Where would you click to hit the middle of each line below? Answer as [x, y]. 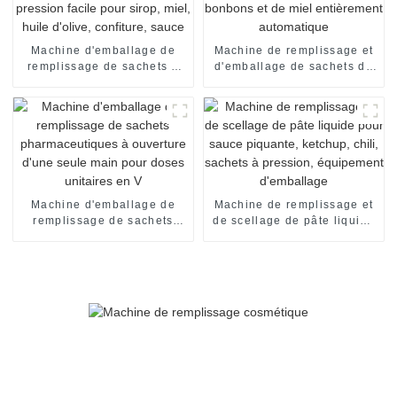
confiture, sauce [103, 114]
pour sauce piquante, [294, 236]
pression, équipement [294, 268]
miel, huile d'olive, [103, 98]
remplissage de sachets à [103, 66]
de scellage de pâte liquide [294, 220]
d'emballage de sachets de [294, 66]
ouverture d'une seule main [103, 252]
